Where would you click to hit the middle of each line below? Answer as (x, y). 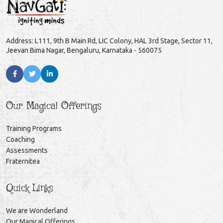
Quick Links (29, 188)
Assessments (27, 150)
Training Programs (34, 128)
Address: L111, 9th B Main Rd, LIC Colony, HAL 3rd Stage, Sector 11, (109, 41)
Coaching (20, 139)
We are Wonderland (37, 210)
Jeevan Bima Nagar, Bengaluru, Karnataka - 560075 (84, 50)
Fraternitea (23, 161)
